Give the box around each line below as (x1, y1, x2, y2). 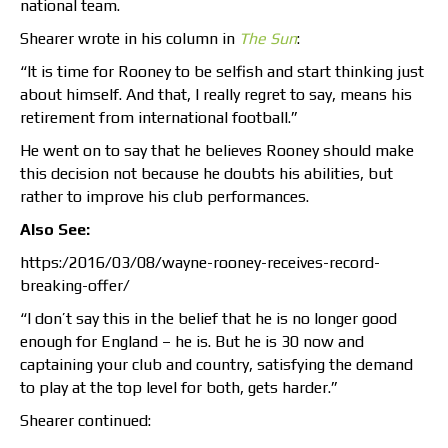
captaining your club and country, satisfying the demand (20, 355, 413, 375)
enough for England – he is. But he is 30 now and (20, 332, 364, 352)
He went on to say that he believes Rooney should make (20, 141, 414, 161)
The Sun (239, 29, 297, 49)
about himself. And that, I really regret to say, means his (20, 85, 412, 105)
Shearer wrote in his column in (20, 29, 239, 49)
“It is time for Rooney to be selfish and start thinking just (20, 62, 424, 82)
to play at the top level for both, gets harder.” (20, 378, 338, 398)
